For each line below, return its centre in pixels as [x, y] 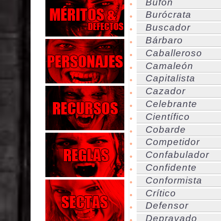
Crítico [161, 193]
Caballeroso [174, 53]
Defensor [167, 206]
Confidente [171, 167]
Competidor [173, 142]
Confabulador [177, 155]
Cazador [166, 91]
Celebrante [171, 104]
